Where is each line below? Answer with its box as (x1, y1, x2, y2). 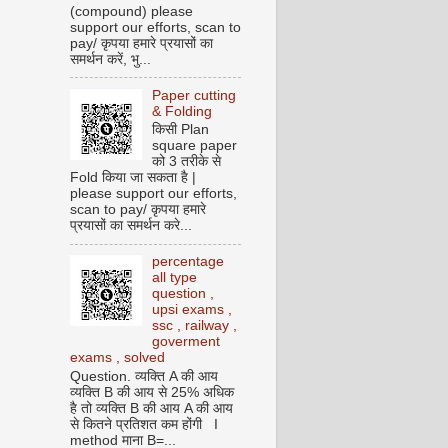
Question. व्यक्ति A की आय (70, 368, 218, 384)
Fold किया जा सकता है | (70, 170, 196, 186)
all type (152, 270, 198, 286)
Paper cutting (152, 87, 237, 103)
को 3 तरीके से (152, 154, 222, 170)
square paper (152, 138, 238, 154)
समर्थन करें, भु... (70, 51, 151, 67)
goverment (152, 334, 221, 350)
